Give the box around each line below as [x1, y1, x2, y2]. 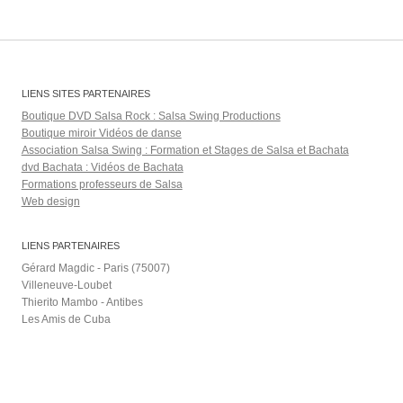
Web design [21, 194, 80, 208]
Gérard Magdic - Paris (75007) [21, 261, 170, 274]
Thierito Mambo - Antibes [21, 295, 143, 309]
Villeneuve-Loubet [21, 278, 112, 291]
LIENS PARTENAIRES [21, 239, 120, 251]
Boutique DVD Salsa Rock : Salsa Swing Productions [21, 109, 281, 122]
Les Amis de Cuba [21, 312, 111, 326]
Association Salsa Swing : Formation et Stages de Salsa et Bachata [21, 143, 349, 157]
